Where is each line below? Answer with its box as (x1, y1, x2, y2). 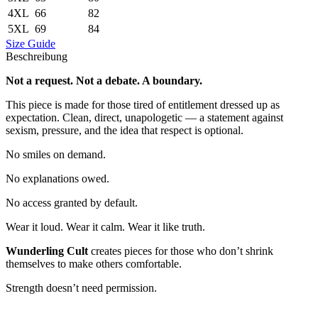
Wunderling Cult (6, 245, 88, 258)
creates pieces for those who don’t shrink (88, 245, 273, 258)
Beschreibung (6, 50, 67, 63)
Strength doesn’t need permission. (6, 282, 157, 295)
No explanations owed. (6, 172, 109, 185)
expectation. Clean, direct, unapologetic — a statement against (6, 111, 283, 124)
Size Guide (6, 38, 55, 50)
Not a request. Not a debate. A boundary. (6, 75, 202, 87)
